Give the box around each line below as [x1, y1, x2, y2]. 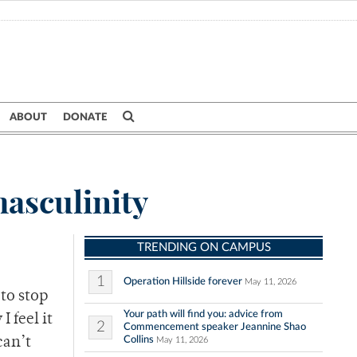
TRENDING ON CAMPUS [136, 241, 271, 254]
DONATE [63, 112, 107, 123]
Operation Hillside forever [124, 276, 242, 288]
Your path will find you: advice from [124, 308, 283, 320]
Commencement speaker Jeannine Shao [124, 321, 306, 333]
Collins [124, 334, 154, 346]
